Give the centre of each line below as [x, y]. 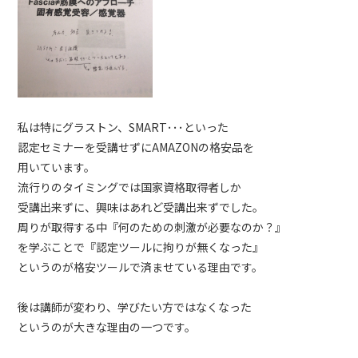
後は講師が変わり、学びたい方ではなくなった [135, 307]
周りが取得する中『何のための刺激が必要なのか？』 [152, 227]
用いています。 [57, 167]
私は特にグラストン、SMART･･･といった [123, 127]
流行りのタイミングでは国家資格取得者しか [130, 187]
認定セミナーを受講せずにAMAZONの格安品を [136, 147]
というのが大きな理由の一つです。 [107, 327]
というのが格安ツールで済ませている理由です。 [141, 267]
